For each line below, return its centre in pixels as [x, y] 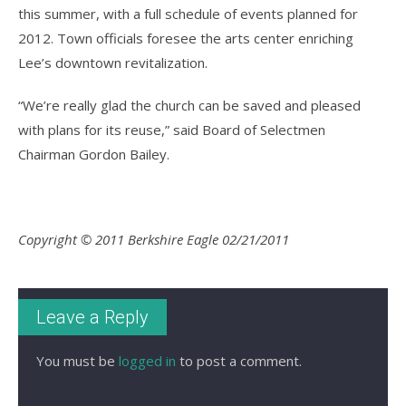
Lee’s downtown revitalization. [113, 62]
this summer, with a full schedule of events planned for [188, 13]
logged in [147, 360]
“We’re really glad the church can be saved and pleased [189, 105]
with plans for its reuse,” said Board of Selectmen [172, 129]
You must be [77, 360]
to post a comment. [239, 360]
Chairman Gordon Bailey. [94, 154]
